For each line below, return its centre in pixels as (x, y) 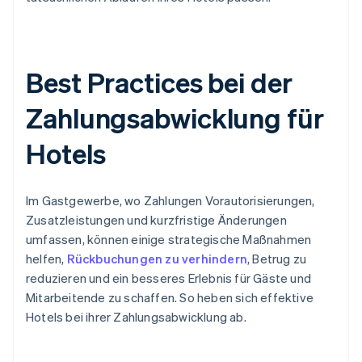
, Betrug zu (277, 259)
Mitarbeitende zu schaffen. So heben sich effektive (170, 298)
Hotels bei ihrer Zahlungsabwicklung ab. (136, 317)
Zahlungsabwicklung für (175, 118)
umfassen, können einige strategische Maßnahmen (169, 240)
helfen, (46, 259)
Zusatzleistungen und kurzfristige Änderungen (156, 220)
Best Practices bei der (159, 82)
